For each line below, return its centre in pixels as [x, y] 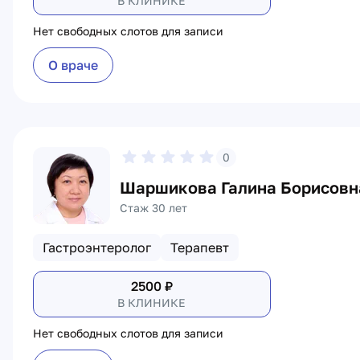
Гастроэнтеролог [97, 247]
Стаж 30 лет [153, 208]
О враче [73, 65]
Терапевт [200, 247]
